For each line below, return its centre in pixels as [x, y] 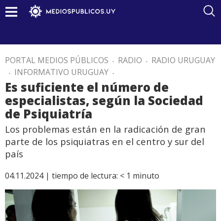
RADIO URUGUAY [183, 60]
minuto [146, 176]
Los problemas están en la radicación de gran [105, 129]
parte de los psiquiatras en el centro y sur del [105, 141]
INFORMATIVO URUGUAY [61, 72]
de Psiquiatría [49, 114]
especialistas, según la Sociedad [104, 100]
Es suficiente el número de [87, 87]
